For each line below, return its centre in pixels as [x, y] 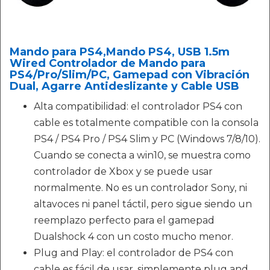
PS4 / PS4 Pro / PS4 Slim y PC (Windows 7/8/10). [147, 139]
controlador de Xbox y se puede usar [123, 171]
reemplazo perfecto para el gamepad [124, 220]
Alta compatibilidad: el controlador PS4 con [138, 106]
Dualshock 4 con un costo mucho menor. [133, 237]
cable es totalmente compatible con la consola [146, 123]
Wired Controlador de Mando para [108, 63]
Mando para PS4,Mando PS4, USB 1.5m [120, 52]
